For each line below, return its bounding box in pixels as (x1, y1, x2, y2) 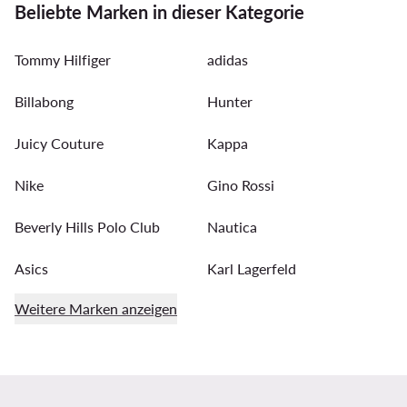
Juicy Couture (15, 134, 104, 153)
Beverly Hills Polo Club (15, 218, 160, 236)
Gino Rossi (207, 176, 274, 194)
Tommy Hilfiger (15, 51, 111, 69)
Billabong (15, 93, 74, 111)
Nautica (207, 218, 257, 236)
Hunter (207, 93, 253, 111)
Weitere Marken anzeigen (15, 300, 177, 318)
